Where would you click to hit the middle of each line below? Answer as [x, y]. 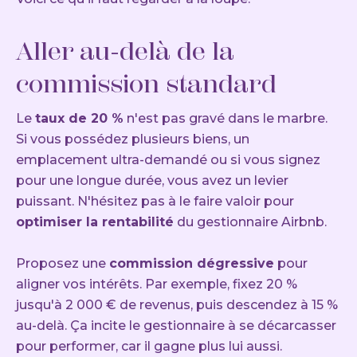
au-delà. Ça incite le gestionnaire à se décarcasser [176, 326]
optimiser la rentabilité [95, 222]
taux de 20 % [79, 119]
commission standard [146, 84]
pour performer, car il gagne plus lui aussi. [149, 347]
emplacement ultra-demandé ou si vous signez [168, 160]
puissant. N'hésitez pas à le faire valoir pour [155, 202]
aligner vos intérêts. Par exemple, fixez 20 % [157, 284]
